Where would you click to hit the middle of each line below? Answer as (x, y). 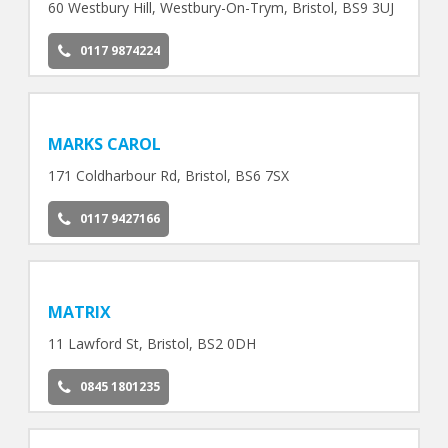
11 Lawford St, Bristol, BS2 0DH (151, 343)
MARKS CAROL (104, 143)
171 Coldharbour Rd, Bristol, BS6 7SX (168, 175)
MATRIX (79, 311)
